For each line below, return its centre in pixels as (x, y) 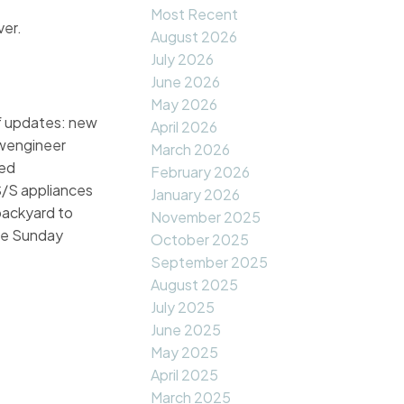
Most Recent (195, 14)
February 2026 (201, 172)
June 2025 (186, 330)
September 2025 (210, 262)
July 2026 (183, 60)
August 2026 (194, 37)
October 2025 (200, 240)
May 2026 (184, 105)
